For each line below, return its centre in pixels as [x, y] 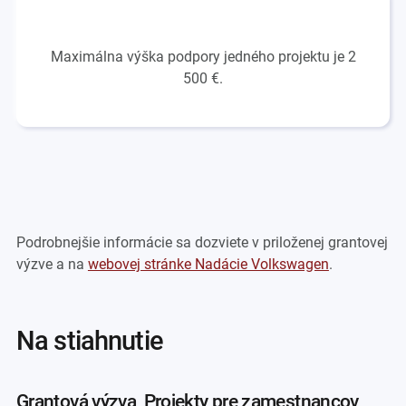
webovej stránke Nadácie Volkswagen [208, 265]
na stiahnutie [99, 342]
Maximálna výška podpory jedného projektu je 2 [203, 56]
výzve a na [52, 265]
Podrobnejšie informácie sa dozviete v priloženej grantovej [202, 243]
